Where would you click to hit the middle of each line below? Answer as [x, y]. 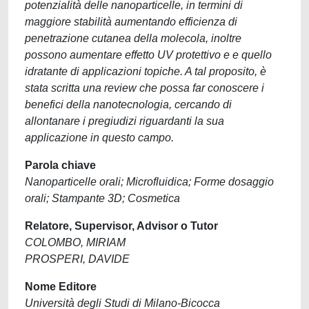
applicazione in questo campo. [99, 138]
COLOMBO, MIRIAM [75, 242]
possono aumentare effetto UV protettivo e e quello [148, 55]
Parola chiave [60, 165]
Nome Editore [61, 287]
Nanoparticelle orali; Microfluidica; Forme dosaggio [149, 182]
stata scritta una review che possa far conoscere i [144, 88]
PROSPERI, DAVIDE [77, 259]
